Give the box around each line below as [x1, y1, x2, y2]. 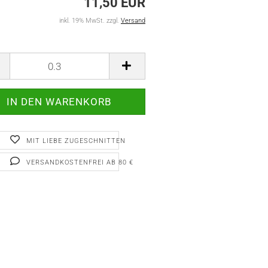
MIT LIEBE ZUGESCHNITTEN [26, 137, 126, 145]
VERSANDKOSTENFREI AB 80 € [26, 159, 133, 166]
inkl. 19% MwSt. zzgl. [59, 17, 121, 25]
